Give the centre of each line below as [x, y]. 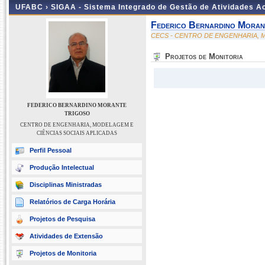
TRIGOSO [77, 114]
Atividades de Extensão [66, 236]
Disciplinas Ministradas [66, 185]
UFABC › [33, 7]
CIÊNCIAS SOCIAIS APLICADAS [77, 133]
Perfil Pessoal [51, 150]
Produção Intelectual [62, 167]
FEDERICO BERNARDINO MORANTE [77, 105]
